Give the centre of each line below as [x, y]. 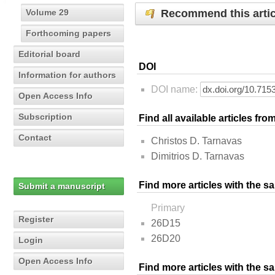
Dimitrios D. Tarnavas [198, 157]
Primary [168, 208]
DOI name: [176, 90]
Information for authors [67, 75]
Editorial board [49, 54]
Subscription [45, 117]
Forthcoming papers [68, 33]
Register [36, 219]
